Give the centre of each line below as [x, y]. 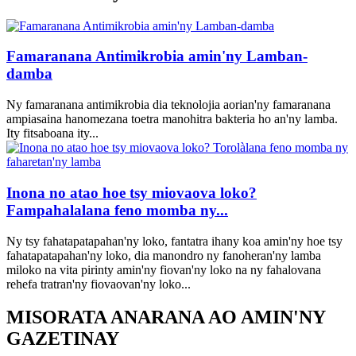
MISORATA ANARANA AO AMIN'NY [166, 317]
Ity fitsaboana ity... [52, 133]
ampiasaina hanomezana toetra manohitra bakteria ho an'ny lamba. [172, 119]
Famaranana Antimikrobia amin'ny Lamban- [157, 56]
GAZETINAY [63, 339]
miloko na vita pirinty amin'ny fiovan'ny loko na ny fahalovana [164, 269]
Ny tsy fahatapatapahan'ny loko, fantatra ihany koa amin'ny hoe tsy [174, 241]
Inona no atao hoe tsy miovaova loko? [132, 192]
